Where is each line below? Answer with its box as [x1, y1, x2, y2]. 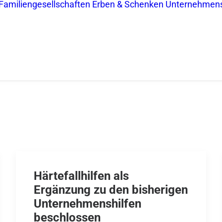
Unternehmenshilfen [34, 197, 141, 211]
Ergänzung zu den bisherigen [34, 183, 188, 197]
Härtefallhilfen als [34, 169, 129, 183]
